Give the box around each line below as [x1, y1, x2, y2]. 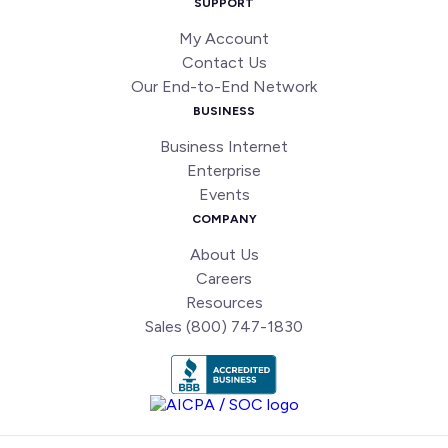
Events [198, 185, 250, 204]
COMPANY [191, 212, 257, 226]
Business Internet [160, 137, 288, 156]
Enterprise [187, 161, 261, 180]
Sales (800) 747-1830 [145, 317, 303, 336]
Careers [196, 269, 252, 288]
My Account [179, 29, 269, 48]
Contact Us [181, 53, 267, 72]
